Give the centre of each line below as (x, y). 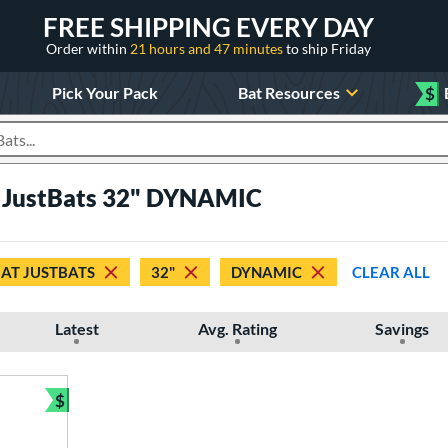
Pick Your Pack (104, 92)
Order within (88, 48)
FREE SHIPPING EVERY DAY (208, 26)
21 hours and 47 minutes (208, 48)
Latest (76, 328)
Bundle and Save (122, 412)
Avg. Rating (237, 328)
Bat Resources (289, 92)
